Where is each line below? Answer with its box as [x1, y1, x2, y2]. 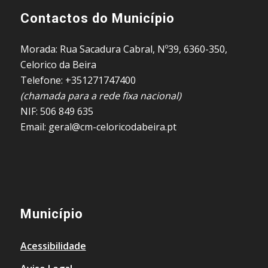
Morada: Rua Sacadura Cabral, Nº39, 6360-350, [20, 42, 227, 56]
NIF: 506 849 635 [20, 104, 93, 118]
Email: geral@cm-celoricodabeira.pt [20, 120, 176, 133]
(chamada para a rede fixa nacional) [20, 89, 181, 102]
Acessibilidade [20, 239, 86, 253]
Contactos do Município [20, 11, 175, 26]
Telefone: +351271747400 [20, 73, 136, 87]
